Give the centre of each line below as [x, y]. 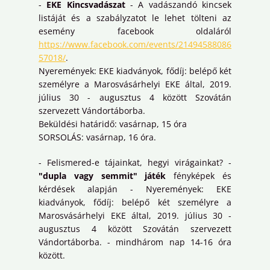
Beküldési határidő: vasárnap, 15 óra [113, 124]
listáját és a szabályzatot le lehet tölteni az [135, 18]
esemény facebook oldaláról [135, 31]
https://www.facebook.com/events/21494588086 [135, 45]
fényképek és [199, 176]
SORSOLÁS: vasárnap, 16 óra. [97, 137]
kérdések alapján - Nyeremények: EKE [135, 189]
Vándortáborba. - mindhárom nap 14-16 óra [135, 242]
